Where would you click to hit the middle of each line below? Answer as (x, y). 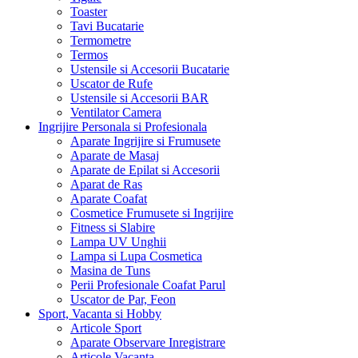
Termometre (101, 41)
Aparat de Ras (106, 185)
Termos (89, 55)
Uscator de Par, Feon (123, 300)
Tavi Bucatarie (107, 26)
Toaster (89, 12)
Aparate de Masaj (115, 156)
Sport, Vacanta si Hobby (100, 314)
